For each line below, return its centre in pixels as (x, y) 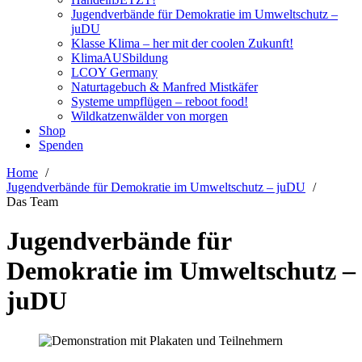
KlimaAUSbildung (120, 58)
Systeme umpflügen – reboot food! (160, 102)
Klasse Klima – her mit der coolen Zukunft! (182, 44)
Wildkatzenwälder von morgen (149, 116)
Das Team (32, 202)
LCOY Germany (114, 73)
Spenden (61, 145)
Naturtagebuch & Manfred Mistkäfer (164, 87)
